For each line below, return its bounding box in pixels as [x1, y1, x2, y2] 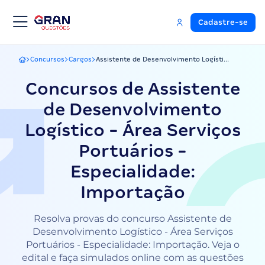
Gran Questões [18, 59, 67, 66]
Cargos [69, 56, 92, 63]
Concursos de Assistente [25, 79, 240, 99]
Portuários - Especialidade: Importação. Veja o [25, 239, 240, 250]
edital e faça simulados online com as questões [21, 252, 244, 263]
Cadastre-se [198, 18, 248, 27]
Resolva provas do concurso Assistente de [33, 213, 232, 224]
